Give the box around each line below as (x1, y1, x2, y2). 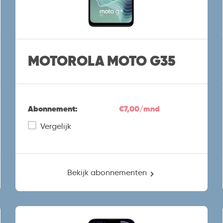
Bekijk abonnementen (67, 167, 147, 177)
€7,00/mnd (118, 103, 160, 114)
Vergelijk (40, 121, 71, 131)
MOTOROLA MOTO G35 (27, 52, 175, 71)
